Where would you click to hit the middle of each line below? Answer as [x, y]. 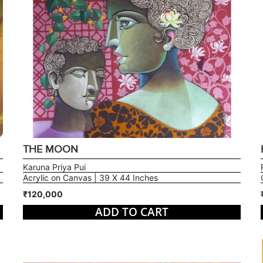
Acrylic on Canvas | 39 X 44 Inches [90, 177]
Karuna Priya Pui [54, 167]
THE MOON [50, 149]
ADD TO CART [131, 212]
